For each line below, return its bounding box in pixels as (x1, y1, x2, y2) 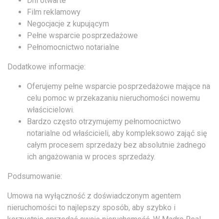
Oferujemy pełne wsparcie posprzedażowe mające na (27, 81, 210, 91)
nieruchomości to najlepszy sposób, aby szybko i (7, 202, 175, 212)
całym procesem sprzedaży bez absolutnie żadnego (27, 140, 206, 150)
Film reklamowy (27, 7, 81, 17)
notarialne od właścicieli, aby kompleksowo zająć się (27, 128, 207, 138)
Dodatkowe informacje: (7, 62, 86, 71)
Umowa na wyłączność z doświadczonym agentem (7, 191, 181, 200)
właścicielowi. (27, 105, 74, 114)
